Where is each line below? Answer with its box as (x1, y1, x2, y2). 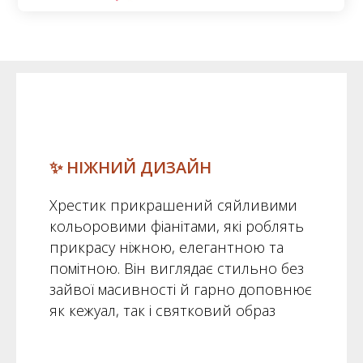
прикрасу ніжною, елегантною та (49, 237, 284, 257)
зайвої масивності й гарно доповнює (49, 279, 312, 299)
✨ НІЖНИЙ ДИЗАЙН (49, 156, 211, 178)
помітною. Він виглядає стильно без (49, 258, 304, 278)
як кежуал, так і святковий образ (49, 300, 275, 320)
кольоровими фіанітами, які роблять (49, 216, 304, 236)
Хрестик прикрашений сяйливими (49, 194, 297, 215)
